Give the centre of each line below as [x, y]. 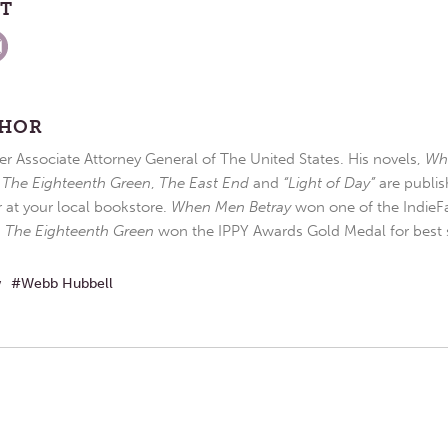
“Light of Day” [329, 183]
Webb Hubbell [67, 283]
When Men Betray [231, 207]
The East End [204, 183]
